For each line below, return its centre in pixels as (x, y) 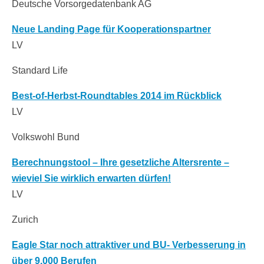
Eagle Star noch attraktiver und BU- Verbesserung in (129, 245)
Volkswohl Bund (46, 137)
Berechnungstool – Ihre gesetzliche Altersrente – (121, 162)
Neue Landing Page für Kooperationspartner (111, 29)
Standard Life (40, 70)
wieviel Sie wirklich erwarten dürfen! (91, 178)
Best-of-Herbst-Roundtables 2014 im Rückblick (117, 95)
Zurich (25, 219)
